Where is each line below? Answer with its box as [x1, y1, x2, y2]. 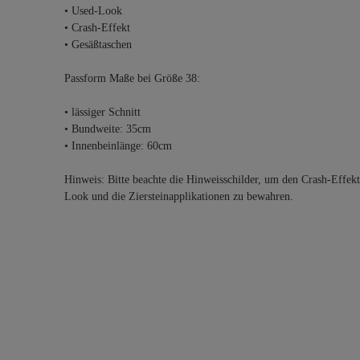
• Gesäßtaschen [64, 39, 132, 51]
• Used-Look [64, 5, 122, 17]
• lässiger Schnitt [64, 106, 141, 118]
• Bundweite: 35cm [64, 123, 151, 135]
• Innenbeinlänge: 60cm [64, 140, 172, 152]
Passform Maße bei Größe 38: [64, 72, 200, 84]
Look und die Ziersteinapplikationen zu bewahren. [64, 190, 293, 202]
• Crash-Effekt [64, 22, 130, 34]
